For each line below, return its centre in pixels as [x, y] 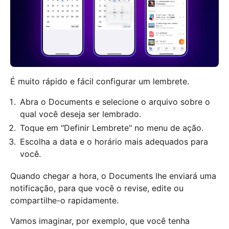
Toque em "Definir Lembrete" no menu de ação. [112, 128]
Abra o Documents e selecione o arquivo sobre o [115, 101]
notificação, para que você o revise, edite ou [97, 188]
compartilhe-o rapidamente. [64, 200]
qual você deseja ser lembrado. [81, 114]
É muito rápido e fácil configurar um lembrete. [100, 81]
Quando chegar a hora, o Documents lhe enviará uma [113, 176]
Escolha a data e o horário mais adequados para [114, 141]
